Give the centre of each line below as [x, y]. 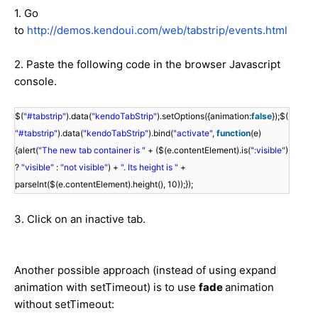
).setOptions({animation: [204, 116]
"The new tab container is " [93, 150]
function [234, 133]
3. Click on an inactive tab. [80, 219]
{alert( [27, 150]
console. [35, 81]
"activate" [193, 133]
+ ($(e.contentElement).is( [199, 150]
